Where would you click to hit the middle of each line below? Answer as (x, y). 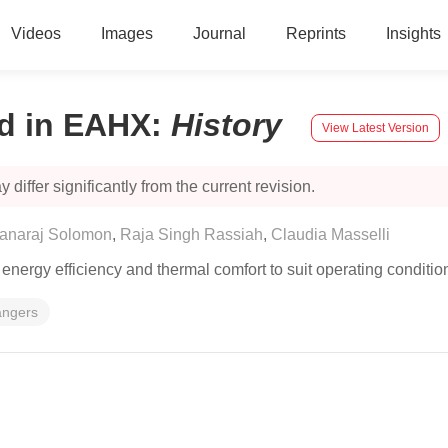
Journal (219, 33)
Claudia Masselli (330, 234)
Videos (35, 33)
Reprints (315, 33)
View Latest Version (375, 127)
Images (126, 33)
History (231, 125)
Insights (413, 33)
